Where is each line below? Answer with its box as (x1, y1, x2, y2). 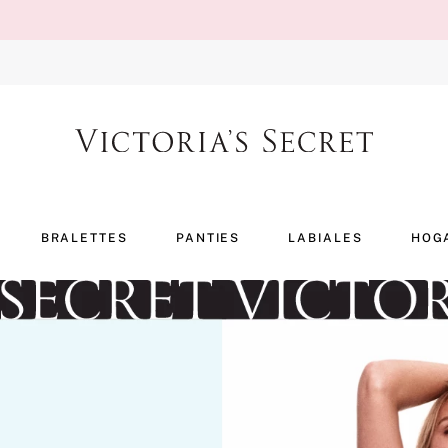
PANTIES (175, 231, 241, 245)
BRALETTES (40, 231, 128, 245)
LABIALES (288, 231, 363, 245)
